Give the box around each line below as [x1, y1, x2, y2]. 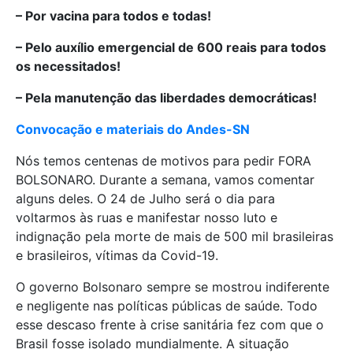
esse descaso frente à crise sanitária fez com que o [16, 317, 324, 333]
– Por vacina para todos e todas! [16, 8, 214, 24]
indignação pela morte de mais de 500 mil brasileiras [16, 229, 333, 245]
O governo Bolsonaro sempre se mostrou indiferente [16, 279, 329, 295]
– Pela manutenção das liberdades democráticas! [16, 90, 320, 106]
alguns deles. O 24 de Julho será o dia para [16, 191, 275, 207]
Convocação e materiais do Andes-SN [16, 121, 250, 138]
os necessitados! [16, 58, 124, 75]
